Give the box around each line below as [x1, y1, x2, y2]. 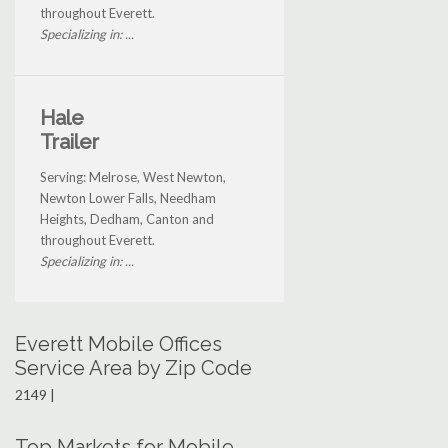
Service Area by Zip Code [15, 356, 252, 381]
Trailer [40, 130, 99, 155]
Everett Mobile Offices [15, 332, 222, 357]
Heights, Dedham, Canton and [40, 211, 214, 228]
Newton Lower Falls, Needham [40, 190, 216, 207]
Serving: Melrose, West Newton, [40, 169, 226, 186]
